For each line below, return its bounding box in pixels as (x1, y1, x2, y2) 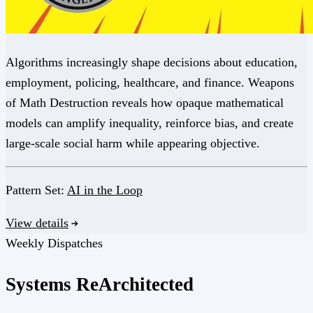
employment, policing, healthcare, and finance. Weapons (6, 75, 294, 90)
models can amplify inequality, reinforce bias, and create (6, 116, 293, 131)
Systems (6, 274, 76, 296)
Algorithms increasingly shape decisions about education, (6, 55, 298, 70)
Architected (99, 274, 194, 296)
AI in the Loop (67, 183, 143, 198)
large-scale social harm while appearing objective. (6, 136, 260, 151)
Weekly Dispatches (6, 236, 103, 251)
